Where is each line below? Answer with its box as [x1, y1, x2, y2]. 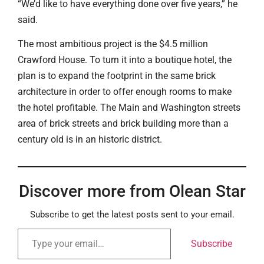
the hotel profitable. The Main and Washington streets [18, 102, 240, 114]
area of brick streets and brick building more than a [18, 118, 229, 130]
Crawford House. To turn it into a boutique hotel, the [18, 54, 232, 66]
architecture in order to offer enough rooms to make [18, 86, 232, 98]
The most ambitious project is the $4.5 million [18, 38, 208, 50]
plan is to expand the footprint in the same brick [18, 70, 216, 82]
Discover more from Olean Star [18, 181, 246, 202]
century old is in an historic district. [18, 134, 162, 146]
